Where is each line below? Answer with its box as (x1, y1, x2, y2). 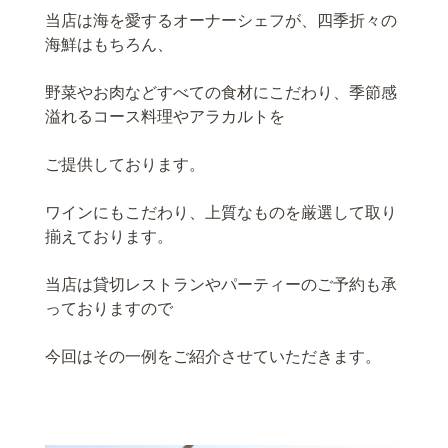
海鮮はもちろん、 (45, 33, 173, 54)
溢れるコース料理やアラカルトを (45, 105, 285, 126)
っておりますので (45, 297, 173, 318)
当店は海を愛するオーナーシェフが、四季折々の (45, 9, 397, 30)
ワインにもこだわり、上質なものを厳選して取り (45, 201, 397, 222)
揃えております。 (45, 225, 173, 246)
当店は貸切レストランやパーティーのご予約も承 (45, 273, 397, 294)
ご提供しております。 (45, 153, 205, 174)
